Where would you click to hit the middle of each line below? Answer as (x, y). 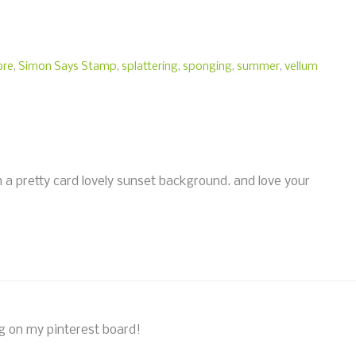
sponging (207, 67)
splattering (150, 67)
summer (258, 67)
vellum (301, 67)
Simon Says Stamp (68, 67)
